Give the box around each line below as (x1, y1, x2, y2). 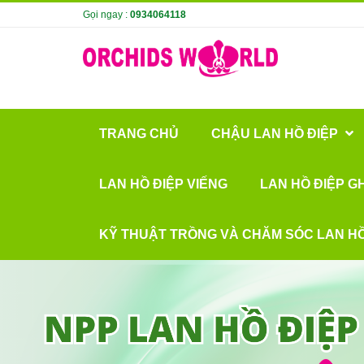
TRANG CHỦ (99, 127, 179, 141)
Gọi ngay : (83, 9, 130, 21)
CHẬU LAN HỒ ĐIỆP (211, 127, 341, 141)
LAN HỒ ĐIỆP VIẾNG (99, 177, 227, 191)
